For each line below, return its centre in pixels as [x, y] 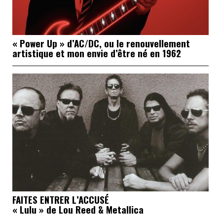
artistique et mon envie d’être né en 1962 [97, 53]
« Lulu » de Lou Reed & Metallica [78, 209]
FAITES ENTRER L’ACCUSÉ [62, 199]
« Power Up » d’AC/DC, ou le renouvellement [101, 43]
